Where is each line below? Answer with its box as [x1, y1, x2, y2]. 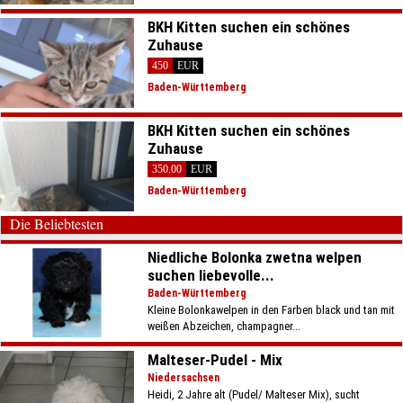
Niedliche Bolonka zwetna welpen [148, 248, 363, 266]
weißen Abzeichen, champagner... [148, 319, 301, 333]
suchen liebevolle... [148, 266, 275, 284]
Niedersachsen [148, 372, 220, 385]
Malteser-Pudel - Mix [148, 351, 283, 370]
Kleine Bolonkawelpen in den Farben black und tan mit [148, 303, 396, 317]
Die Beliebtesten [10, 214, 103, 233]
